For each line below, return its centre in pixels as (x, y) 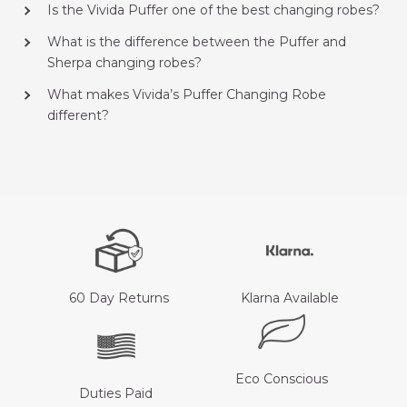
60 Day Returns (119, 298)
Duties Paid (116, 393)
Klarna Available (289, 298)
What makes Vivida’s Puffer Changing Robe (187, 94)
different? (78, 115)
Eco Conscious (281, 378)
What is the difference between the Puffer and (197, 41)
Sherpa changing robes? (124, 62)
